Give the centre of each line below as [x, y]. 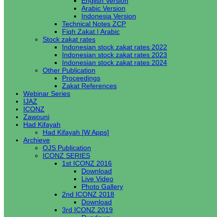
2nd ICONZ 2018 [88, 194]
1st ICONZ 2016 [87, 163]
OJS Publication [67, 148]
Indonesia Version [109, 16]
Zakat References [89, 86]
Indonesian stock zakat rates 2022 [115, 47]
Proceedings [81, 78]
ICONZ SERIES [66, 155]
